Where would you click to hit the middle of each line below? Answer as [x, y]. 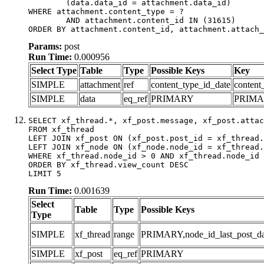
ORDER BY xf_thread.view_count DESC [108, 164]
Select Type [54, 70]
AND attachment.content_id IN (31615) [47, 20]
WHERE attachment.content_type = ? [106, 11]
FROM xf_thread [61, 129]
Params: [45, 46]
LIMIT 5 [45, 173]
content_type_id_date [191, 84]
